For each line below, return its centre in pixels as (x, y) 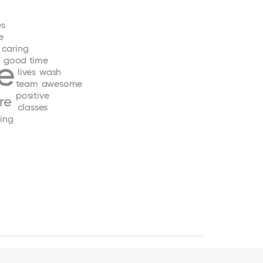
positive (33, 95)
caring (15, 48)
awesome (62, 83)
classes (33, 107)
